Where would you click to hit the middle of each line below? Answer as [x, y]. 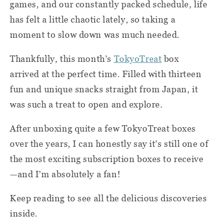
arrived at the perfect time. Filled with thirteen [106, 74]
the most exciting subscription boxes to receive [107, 159]
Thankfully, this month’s [62, 58]
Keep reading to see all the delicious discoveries [109, 198]
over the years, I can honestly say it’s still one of [109, 143]
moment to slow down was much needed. [95, 34]
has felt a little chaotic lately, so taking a [93, 19]
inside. [24, 213]
